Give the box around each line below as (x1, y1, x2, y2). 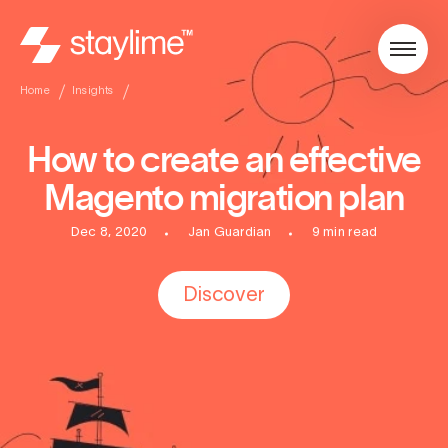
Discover (183, 287, 265, 306)
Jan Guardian (187, 227, 272, 240)
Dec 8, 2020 (70, 227, 148, 240)
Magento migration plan (44, 175, 404, 220)
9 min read (311, 227, 378, 240)
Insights (71, 86, 114, 96)
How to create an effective (27, 137, 421, 182)
